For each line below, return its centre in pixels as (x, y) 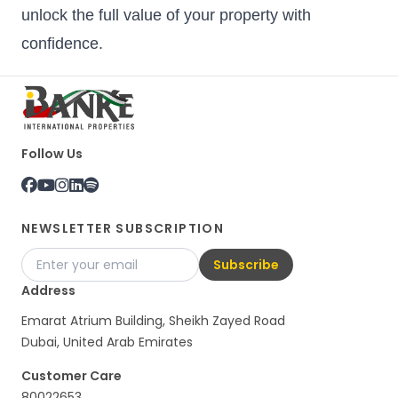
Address (48, 290)
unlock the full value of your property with (166, 15)
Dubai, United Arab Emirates (107, 342)
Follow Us (52, 153)
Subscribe (246, 264)
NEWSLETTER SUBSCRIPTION (123, 228)
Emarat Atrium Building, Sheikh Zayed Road (153, 320)
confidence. (62, 43)
